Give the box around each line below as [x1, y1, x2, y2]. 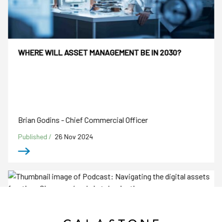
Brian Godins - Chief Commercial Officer [18, 114, 148, 124]
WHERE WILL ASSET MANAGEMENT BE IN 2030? [18, 48, 181, 57]
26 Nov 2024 [55, 132, 94, 141]
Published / [18, 132, 54, 141]
